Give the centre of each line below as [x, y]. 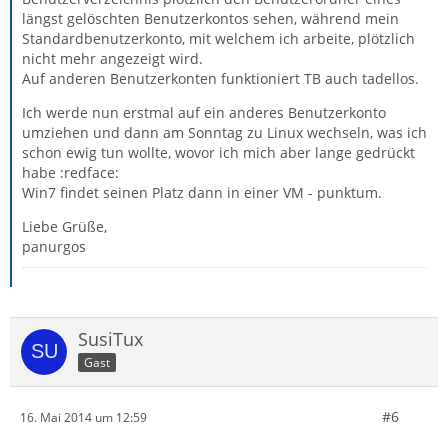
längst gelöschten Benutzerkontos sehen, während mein [210, 18]
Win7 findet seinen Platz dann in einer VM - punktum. [202, 192]
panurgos [54, 246]
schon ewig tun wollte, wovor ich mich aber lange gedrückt [218, 152]
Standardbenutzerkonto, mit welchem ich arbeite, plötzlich [218, 38]
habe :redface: [70, 172]
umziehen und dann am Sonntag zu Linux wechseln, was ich [224, 132]
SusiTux [110, 339]
